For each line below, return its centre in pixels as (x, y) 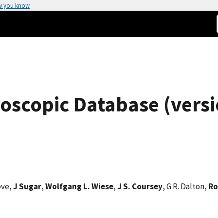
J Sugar (27, 186)
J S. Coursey (140, 186)
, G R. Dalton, (185, 186)
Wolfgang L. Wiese (79, 186)
